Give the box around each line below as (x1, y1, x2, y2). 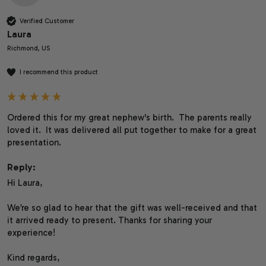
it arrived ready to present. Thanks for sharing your (7, 215, 213, 226)
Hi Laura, (7, 178, 43, 189)
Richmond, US (7, 45, 50, 53)
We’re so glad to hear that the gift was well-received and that (7, 202, 258, 214)
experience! (7, 227, 56, 239)
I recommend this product (20, 68, 99, 76)
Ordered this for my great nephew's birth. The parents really (7, 112, 252, 123)
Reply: (7, 161, 36, 173)
